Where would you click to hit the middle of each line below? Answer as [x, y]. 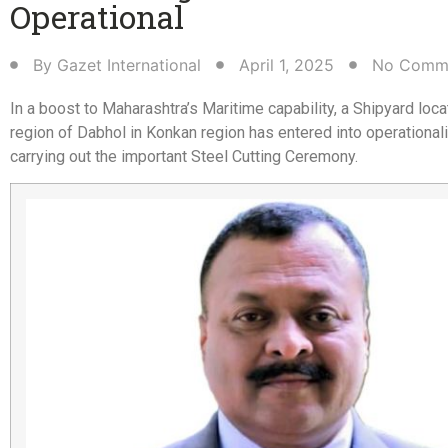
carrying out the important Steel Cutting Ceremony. [184, 156]
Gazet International [129, 64]
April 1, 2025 [286, 64]
